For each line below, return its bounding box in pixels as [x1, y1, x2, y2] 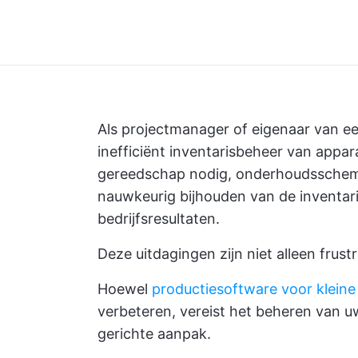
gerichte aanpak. [97, 325, 211, 342]
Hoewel [97, 280, 152, 297]
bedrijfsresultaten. [97, 210, 220, 227]
